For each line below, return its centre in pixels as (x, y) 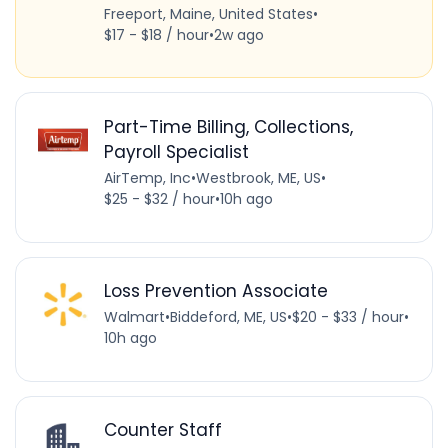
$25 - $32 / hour (159, 199)
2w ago (238, 34)
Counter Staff (162, 430)
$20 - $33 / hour (347, 317)
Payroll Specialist (176, 152)
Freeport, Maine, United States (208, 13)
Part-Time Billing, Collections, (228, 127)
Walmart (134, 317)
